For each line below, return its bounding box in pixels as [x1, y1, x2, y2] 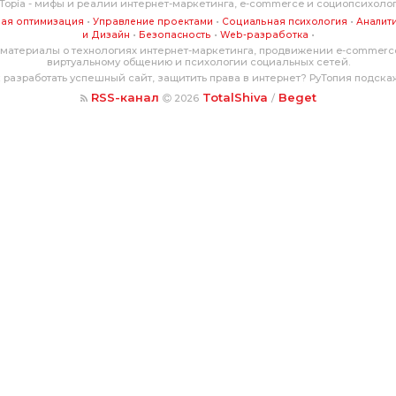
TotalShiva [202, 90, 268, 104]
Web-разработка [219, 29, 308, 41]
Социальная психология [221, 16, 347, 27]
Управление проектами [92, 16, 213, 27]
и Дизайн [81, 29, 130, 41]
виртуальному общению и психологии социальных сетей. [46, 56, 350, 68]
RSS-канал [90, 90, 159, 104]
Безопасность [138, 29, 211, 41]
